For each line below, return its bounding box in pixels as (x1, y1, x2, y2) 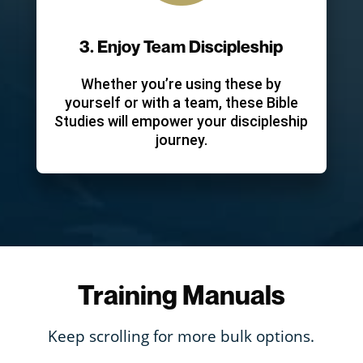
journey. (155, 131, 207, 148)
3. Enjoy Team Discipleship (79, 36, 284, 57)
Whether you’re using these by (81, 75, 282, 92)
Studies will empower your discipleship (54, 113, 309, 130)
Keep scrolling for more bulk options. (48, 326, 315, 347)
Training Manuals (77, 279, 285, 311)
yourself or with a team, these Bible (64, 94, 298, 111)
